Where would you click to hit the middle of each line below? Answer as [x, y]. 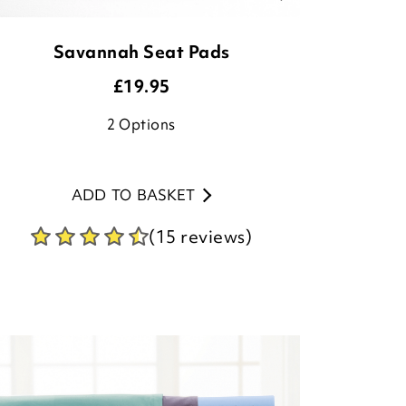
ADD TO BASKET [133, 195]
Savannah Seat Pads [141, 52]
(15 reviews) [200, 237]
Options [147, 124]
